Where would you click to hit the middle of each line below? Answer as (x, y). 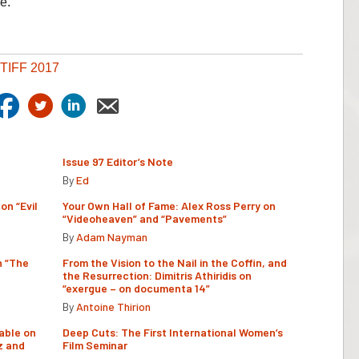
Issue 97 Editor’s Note (118, 161)
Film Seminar (95, 345)
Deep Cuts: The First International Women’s (173, 332)
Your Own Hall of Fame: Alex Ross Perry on (169, 205)
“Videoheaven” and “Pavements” (145, 218)
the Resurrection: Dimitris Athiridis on (157, 275)
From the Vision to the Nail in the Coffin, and (175, 262)
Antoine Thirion (113, 306)
